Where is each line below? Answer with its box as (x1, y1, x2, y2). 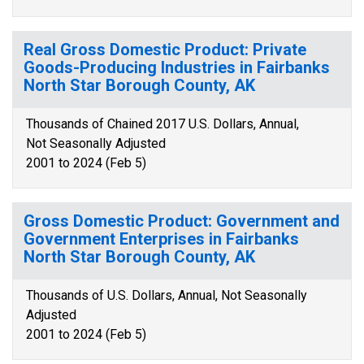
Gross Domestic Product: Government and (24, 211, 340, 231)
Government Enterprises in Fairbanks (24, 229, 299, 249)
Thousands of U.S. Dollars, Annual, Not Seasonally (26, 288, 307, 303)
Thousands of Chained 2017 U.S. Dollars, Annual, (26, 116, 299, 132)
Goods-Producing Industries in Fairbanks (24, 58, 330, 77)
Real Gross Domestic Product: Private (24, 40, 306, 59)
